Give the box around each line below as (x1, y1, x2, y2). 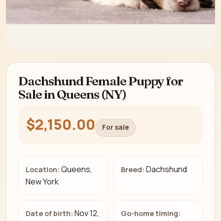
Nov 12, (74, 208, 100, 219)
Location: (26, 164, 60, 174)
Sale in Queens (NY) (18, 86, 126, 103)
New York (26, 176, 59, 187)
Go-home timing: (121, 209, 181, 219)
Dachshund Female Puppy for (18, 73, 184, 89)
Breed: (121, 164, 145, 174)
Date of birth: (26, 209, 74, 219)
